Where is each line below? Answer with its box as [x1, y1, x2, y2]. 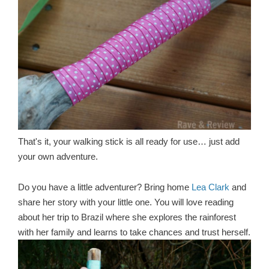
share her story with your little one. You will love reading [18, 197, 234, 207]
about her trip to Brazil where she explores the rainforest [18, 212, 236, 222]
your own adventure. [18, 152, 98, 162]
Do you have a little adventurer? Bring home [18, 182, 192, 192]
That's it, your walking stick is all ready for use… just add [18, 137, 240, 147]
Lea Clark [192, 182, 229, 192]
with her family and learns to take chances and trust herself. [18, 227, 250, 237]
